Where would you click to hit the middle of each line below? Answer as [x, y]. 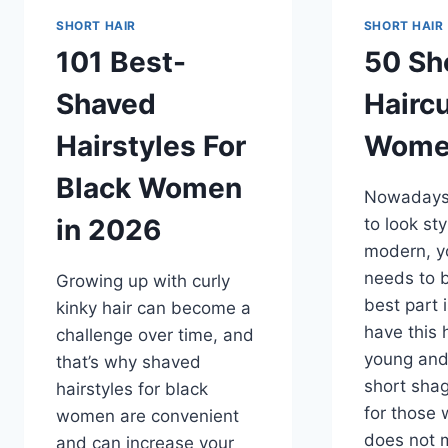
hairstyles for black [132, 389]
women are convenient [147, 416]
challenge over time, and [155, 335]
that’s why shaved [128, 362]
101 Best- [121, 62]
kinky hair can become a [153, 308]
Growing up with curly [143, 281]
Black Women [149, 188]
